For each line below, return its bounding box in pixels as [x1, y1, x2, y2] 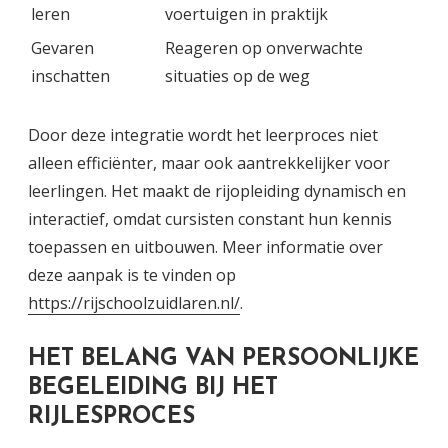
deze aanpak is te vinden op [28, 263, 236, 286]
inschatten [31, 64, 110, 87]
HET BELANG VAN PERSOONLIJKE [28, 347, 419, 371]
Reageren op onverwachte [165, 36, 363, 59]
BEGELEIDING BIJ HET [28, 376, 278, 400]
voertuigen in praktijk [165, 2, 328, 25]
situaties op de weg [165, 64, 310, 87]
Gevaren [31, 36, 94, 59]
